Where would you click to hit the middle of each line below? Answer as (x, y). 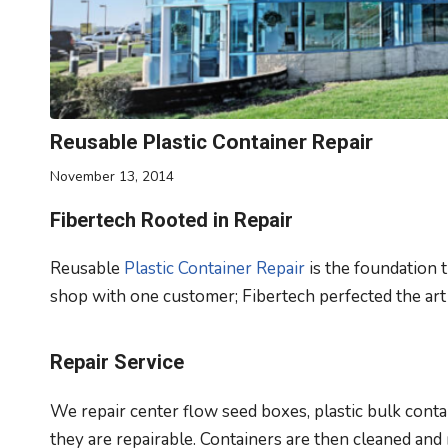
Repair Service (117, 362)
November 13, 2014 (112, 177)
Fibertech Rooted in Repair (171, 220)
